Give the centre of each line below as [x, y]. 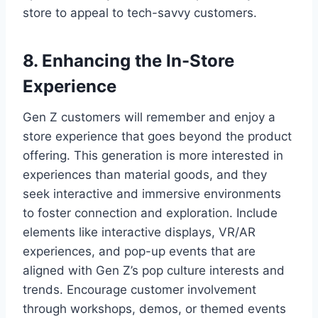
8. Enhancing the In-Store [128, 60]
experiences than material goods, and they [145, 174]
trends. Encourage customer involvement [139, 289]
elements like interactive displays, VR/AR [139, 232]
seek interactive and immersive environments [152, 193]
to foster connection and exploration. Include [150, 213]
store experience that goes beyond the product [157, 136]
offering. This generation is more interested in [153, 155]
